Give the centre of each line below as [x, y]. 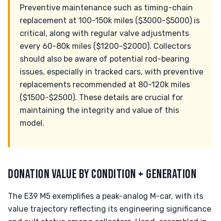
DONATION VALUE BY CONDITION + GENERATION [102, 174]
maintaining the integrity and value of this [99, 110]
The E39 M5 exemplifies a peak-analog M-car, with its [106, 196]
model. [32, 123]
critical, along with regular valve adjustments [104, 33]
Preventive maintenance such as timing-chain [106, 8]
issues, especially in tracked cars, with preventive [111, 72]
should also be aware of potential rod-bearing [105, 59]
